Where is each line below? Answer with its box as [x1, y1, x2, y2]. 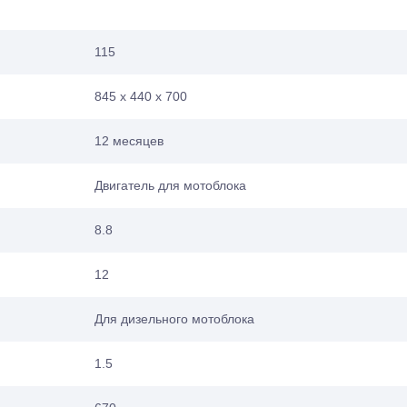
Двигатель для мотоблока [94, 177, 246, 193]
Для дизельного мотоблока [94, 311, 254, 326]
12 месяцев [94, 133, 164, 148]
